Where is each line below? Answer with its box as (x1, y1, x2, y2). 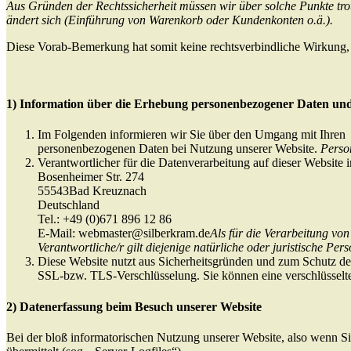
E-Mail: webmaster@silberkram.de (38, 226, 210, 241)
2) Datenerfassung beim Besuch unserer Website (6, 299, 262, 313)
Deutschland (38, 198, 100, 212)
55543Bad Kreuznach (38, 184, 147, 198)
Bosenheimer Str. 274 (38, 170, 144, 184)
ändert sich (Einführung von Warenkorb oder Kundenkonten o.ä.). (6, 13, 333, 27)
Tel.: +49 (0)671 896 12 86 (38, 212, 172, 226)
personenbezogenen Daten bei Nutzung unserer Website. (38, 142, 320, 156)
